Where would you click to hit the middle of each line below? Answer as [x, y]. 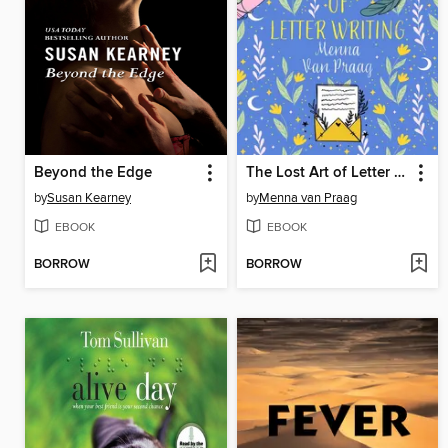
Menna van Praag [307, 198]
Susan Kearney [89, 198]
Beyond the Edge [93, 173]
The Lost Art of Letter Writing [399, 173]
